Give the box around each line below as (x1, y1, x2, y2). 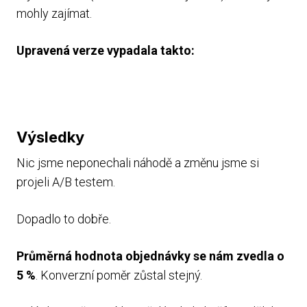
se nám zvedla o (193, 248, 284, 263)
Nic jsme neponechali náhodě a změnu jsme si (16, 156, 259, 171)
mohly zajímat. (16, 5, 92, 21)
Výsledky (16, 128, 84, 147)
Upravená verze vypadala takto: (16, 42, 195, 58)
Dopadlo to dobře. (16, 211, 111, 226)
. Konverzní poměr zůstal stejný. (36, 267, 202, 282)
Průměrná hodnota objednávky (16, 248, 191, 263)
